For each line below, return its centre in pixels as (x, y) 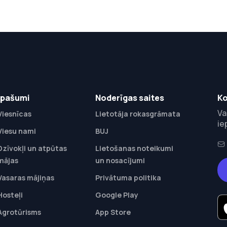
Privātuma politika (128, 178)
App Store (113, 212)
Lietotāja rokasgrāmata (138, 114)
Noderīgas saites (129, 98)
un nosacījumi (120, 161)
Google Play (117, 195)
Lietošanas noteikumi (134, 148)
